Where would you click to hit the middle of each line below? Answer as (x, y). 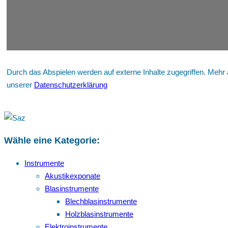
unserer (20, 85)
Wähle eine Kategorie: (52, 140)
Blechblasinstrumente (101, 202)
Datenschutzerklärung (71, 85)
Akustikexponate (73, 176)
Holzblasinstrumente (99, 214)
